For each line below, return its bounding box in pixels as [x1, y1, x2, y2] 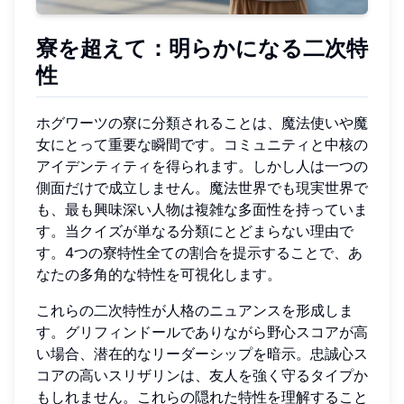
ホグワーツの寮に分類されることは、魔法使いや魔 [36, 114, 368, 133]
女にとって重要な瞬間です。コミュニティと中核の [36, 135, 368, 154]
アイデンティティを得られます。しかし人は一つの [36, 157, 368, 176]
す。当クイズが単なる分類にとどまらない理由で [36, 222, 353, 241]
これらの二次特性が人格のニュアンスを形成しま [36, 301, 353, 320]
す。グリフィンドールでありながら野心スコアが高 [36, 323, 368, 342]
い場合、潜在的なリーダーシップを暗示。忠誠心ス [36, 344, 368, 363]
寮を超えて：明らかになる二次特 [36, 35, 368, 65]
